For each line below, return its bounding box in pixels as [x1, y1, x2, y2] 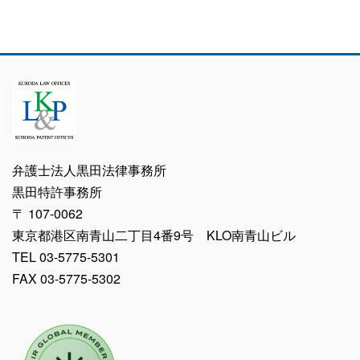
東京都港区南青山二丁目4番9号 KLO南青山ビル [12, 225, 296, 244]
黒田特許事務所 [12, 182, 102, 201]
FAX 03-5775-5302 [12, 268, 121, 288]
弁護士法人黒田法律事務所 [12, 160, 166, 179]
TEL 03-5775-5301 [12, 247, 120, 266]
